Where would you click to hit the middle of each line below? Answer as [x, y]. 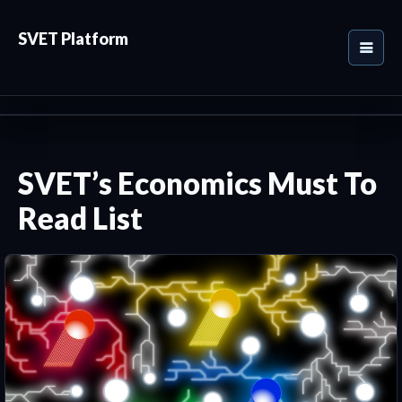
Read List [80, 218]
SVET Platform [73, 39]
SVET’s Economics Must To [197, 183]
